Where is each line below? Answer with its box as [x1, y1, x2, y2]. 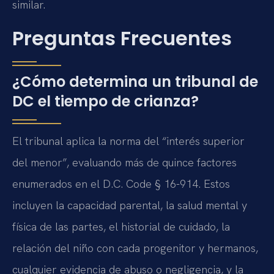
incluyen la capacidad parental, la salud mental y [12, 198, 247, 212]
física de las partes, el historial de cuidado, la [12, 220, 230, 234]
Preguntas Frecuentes [12, 24, 232, 52]
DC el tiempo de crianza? [12, 91, 199, 111]
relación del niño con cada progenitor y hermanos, [12, 241, 258, 255]
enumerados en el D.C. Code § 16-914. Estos [12, 177, 230, 191]
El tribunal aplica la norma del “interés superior [12, 134, 245, 148]
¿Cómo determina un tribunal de [12, 72, 258, 92]
